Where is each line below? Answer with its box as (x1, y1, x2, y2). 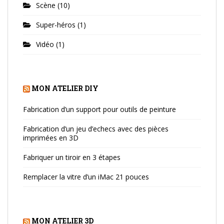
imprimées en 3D (23, 133, 78, 143)
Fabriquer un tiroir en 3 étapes (23, 152, 120, 162)
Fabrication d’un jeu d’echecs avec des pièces (23, 124, 168, 134)
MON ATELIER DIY (31, 83, 98, 93)
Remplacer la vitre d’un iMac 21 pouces (23, 172, 149, 182)
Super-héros (36, 20, 75, 29)
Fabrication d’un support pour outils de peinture (23, 104, 176, 114)
